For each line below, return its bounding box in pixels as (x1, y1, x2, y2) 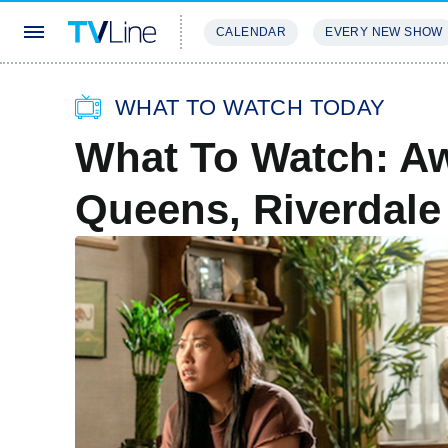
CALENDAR (216, 25, 287, 39)
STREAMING (204, 84, 286, 99)
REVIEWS (310, 84, 375, 99)
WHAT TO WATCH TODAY (115, 95, 386, 120)
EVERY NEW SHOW (325, 25, 443, 39)
